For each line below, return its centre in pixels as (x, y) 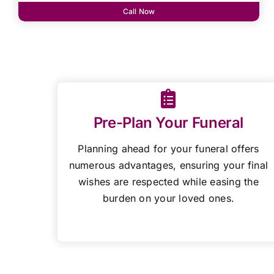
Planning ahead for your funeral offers (168, 148)
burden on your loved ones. (168, 198)
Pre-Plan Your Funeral (168, 122)
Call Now (139, 11)
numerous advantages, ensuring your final (168, 165)
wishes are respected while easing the (168, 181)
